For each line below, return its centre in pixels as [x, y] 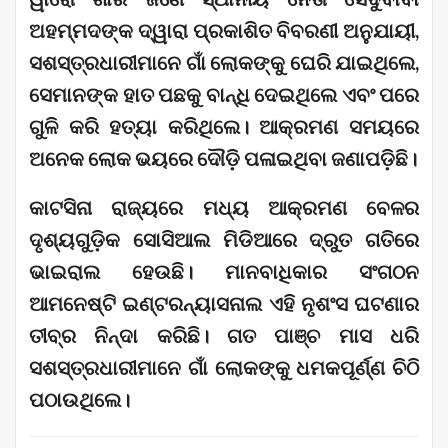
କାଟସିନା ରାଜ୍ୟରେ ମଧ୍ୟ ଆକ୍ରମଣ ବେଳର [224, 207]
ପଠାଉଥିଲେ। [79, 399]
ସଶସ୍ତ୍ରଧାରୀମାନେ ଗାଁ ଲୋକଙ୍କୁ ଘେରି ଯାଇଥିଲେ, [224, 62]
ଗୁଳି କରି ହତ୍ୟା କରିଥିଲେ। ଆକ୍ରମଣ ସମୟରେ [224, 126]
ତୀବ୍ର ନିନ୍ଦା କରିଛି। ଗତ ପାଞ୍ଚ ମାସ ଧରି [224, 335]
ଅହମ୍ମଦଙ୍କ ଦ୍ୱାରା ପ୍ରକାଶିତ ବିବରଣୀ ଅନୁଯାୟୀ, [224, 30]
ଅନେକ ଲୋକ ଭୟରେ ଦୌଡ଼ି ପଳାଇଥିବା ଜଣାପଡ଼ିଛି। [223, 158]
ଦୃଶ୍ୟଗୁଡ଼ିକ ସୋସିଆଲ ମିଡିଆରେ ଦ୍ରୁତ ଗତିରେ [224, 239]
